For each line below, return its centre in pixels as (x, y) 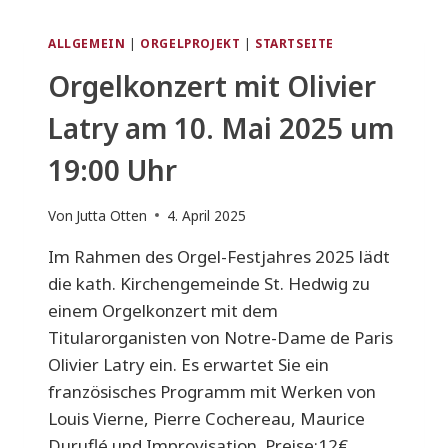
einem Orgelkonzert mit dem (163, 310)
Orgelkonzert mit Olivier (212, 85)
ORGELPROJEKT (190, 43)
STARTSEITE (295, 43)
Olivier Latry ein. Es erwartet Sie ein (188, 364)
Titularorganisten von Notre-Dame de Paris (220, 337)
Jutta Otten (112, 215)
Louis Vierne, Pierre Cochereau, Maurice (206, 418)
